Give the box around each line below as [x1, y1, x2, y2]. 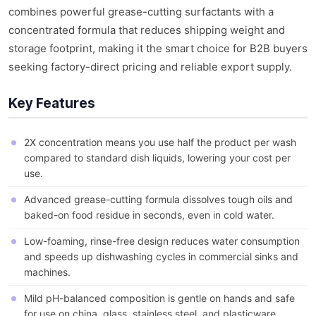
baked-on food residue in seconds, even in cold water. [24, 209, 274, 221]
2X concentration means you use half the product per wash [24, 136, 296, 149]
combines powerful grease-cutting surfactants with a [8, 5, 274, 19]
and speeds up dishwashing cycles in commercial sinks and [24, 250, 298, 263]
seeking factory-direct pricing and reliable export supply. [8, 60, 292, 74]
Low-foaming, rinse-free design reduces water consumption [24, 235, 300, 248]
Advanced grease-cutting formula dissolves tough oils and [24, 193, 293, 206]
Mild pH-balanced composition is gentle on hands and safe [24, 292, 295, 305]
